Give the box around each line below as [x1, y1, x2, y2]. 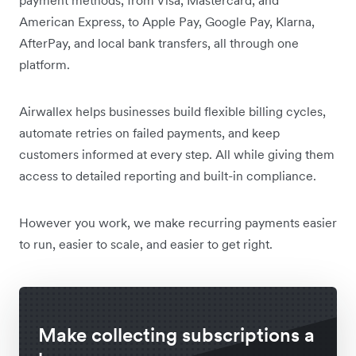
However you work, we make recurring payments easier [19, 214, 337, 230]
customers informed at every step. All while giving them [19, 145, 335, 162]
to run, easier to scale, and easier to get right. [19, 235, 273, 252]
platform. [19, 56, 70, 72]
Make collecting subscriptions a [38, 322, 315, 347]
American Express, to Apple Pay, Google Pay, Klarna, [19, 13, 315, 29]
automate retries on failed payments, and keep [19, 124, 280, 141]
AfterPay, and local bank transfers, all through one [19, 34, 299, 51]
